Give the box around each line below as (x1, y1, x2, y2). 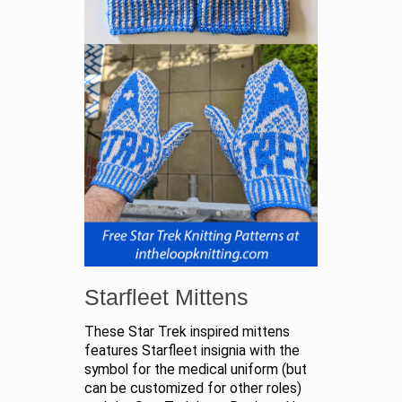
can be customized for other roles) (84, 380, 301, 398)
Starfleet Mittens (84, 284, 249, 310)
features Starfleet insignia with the (84, 343, 300, 360)
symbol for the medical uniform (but (84, 362, 307, 379)
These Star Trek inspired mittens (84, 324, 290, 341)
